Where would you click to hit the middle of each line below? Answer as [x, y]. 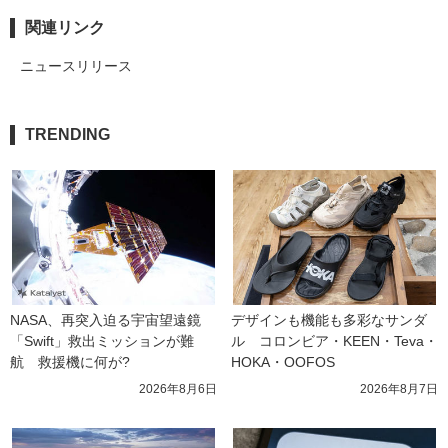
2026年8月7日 [399, 389]
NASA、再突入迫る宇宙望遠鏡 [105, 320]
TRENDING [67, 135]
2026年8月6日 [178, 389]
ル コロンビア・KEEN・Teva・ [334, 341]
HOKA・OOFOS [283, 362]
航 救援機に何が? [70, 362]
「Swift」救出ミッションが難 [102, 341]
